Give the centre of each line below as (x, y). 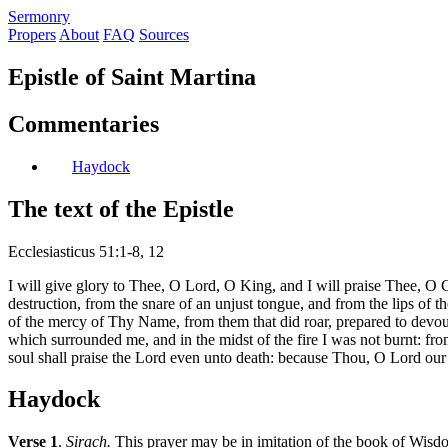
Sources (164, 34)
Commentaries (83, 123)
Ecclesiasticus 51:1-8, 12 (86, 251)
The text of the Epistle (121, 208)
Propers (32, 34)
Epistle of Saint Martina (132, 76)
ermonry (43, 16)
